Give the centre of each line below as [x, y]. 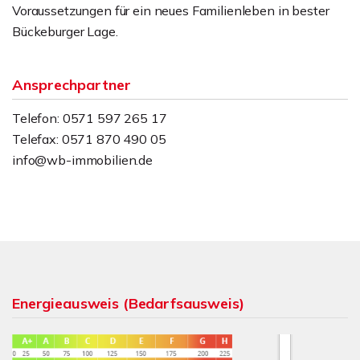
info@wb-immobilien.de [82, 160]
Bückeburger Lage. [65, 31]
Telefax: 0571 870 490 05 [89, 139]
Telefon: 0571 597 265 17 [90, 118]
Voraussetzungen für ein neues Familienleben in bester [171, 10]
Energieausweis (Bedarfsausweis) [128, 303]
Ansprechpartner [72, 85]
